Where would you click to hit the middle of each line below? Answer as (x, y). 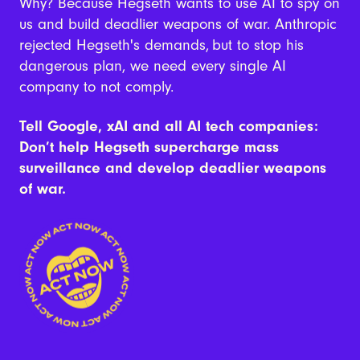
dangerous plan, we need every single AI (152, 66)
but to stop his (258, 45)
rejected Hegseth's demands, (114, 45)
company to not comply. (96, 87)
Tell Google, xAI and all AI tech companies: (168, 127)
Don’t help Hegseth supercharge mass (149, 147)
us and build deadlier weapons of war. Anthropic (178, 25)
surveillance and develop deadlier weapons (172, 168)
